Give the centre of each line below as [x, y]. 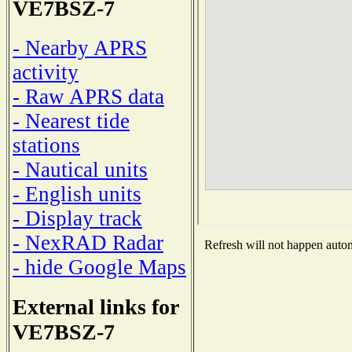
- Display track [77, 218]
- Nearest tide [71, 121]
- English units [77, 194]
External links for [95, 306]
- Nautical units [80, 169]
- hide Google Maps [99, 267]
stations [46, 145]
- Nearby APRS [80, 48]
